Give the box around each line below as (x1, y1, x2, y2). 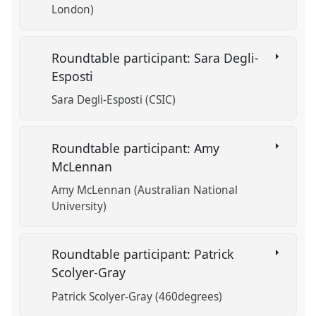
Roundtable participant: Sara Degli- (51, 49, 260, 66)
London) (51, 2, 95, 18)
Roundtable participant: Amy (51, 139, 220, 157)
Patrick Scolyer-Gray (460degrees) (51, 288, 223, 304)
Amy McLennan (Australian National (51, 182, 238, 197)
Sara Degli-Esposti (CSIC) (51, 92, 176, 107)
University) (51, 198, 107, 214)
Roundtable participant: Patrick (51, 245, 234, 263)
